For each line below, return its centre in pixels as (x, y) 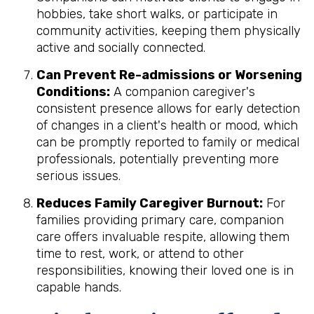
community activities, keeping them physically (169, 30)
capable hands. (79, 287)
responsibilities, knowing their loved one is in (165, 270)
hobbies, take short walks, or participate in (157, 14)
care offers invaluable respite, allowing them (163, 237)
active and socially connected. (121, 47)
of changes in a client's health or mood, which (167, 125)
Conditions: (73, 91)
